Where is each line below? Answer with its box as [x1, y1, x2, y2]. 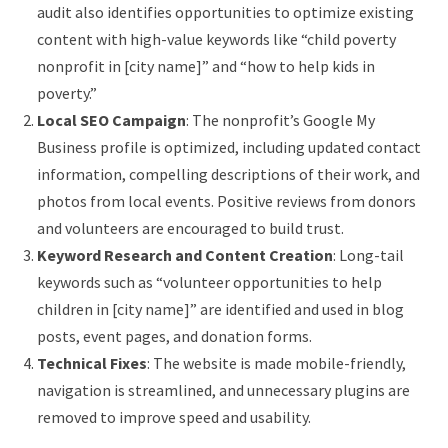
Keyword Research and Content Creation [37, 245, 333, 265]
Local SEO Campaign [37, 110, 186, 130]
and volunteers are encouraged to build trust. [37, 218, 344, 238]
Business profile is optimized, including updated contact [37, 137, 421, 157]
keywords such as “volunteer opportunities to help [37, 272, 382, 292]
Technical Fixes [37, 353, 147, 373]
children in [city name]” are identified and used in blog [37, 299, 404, 319]
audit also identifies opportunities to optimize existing [37, 2, 414, 22]
